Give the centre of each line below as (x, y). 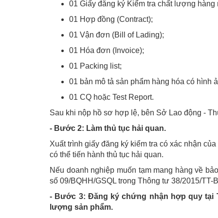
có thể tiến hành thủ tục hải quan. (107, 154)
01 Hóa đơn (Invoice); (107, 50)
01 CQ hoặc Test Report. (111, 97)
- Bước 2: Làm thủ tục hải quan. (108, 128)
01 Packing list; (95, 66)
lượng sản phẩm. (81, 207)
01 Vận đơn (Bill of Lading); (117, 35)
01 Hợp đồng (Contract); (111, 19)
